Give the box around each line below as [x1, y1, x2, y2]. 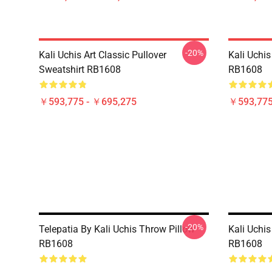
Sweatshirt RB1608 [39, 64, 121, 75]
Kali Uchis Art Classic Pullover [39, 49, 166, 61]
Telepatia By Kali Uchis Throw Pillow [39, 223, 195, 235]
